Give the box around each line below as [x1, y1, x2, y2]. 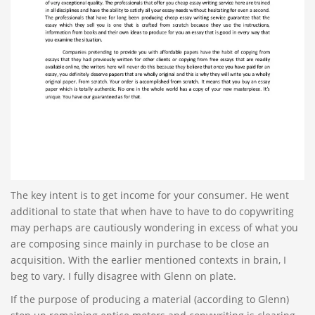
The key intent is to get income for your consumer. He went [11, 188, 289, 202]
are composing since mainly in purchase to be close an [11, 237, 269, 251]
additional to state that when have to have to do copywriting [11, 205, 294, 219]
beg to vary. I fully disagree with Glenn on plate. [11, 269, 236, 283]
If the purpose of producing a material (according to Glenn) [11, 292, 289, 307]
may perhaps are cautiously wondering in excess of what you [11, 221, 298, 235]
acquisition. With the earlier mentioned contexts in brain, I [11, 253, 286, 267]
